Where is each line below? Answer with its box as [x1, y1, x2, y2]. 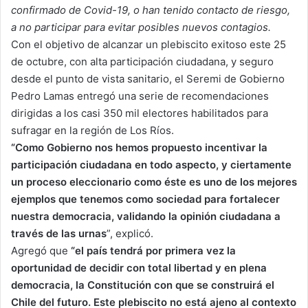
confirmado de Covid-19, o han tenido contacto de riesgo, [11, 3, 290, 17]
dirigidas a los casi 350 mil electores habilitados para [11, 107, 268, 120]
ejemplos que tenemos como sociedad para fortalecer [11, 192, 280, 206]
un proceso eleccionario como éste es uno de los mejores [11, 175, 297, 189]
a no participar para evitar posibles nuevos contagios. [11, 21, 271, 34]
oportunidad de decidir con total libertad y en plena [11, 261, 267, 275]
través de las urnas [11, 227, 107, 241]
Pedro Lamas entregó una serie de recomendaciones [11, 89, 269, 103]
